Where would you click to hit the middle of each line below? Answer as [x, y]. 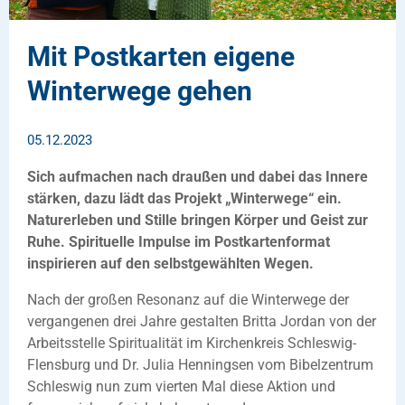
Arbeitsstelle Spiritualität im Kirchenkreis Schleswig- [192, 343]
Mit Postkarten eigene [161, 56]
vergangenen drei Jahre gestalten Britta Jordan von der [202, 321]
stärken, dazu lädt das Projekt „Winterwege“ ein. [184, 198]
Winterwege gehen [140, 90]
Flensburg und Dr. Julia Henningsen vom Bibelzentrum [200, 364]
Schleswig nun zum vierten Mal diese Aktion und [181, 386]
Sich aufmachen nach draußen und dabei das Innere [198, 176]
